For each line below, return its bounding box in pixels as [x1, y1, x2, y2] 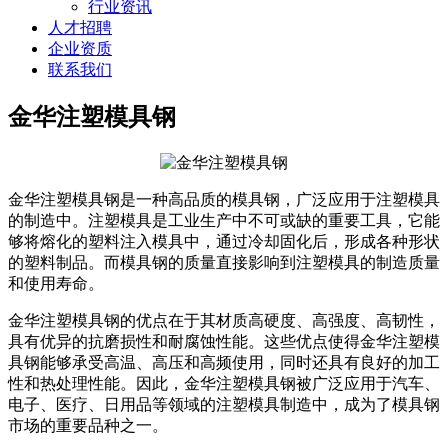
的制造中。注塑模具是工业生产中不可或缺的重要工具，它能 [8, 211, 440, 229]
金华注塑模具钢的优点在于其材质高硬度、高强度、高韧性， [8, 311, 440, 329]
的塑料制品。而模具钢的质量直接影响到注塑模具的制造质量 [8, 253, 440, 271]
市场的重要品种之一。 [8, 416, 168, 434]
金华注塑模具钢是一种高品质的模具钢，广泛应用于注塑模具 [8, 190, 440, 208]
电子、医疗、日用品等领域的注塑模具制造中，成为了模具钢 [8, 395, 440, 413]
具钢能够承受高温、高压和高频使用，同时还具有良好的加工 [8, 353, 440, 371]
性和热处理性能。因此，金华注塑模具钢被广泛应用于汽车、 [8, 374, 440, 392]
